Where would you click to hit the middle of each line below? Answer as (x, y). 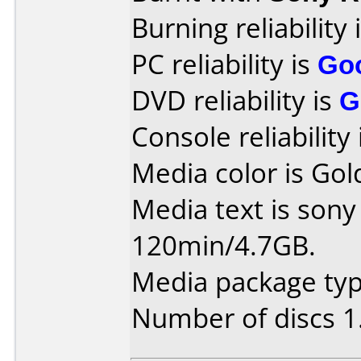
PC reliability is (224, 64)
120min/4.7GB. (224, 245)
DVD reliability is (235, 100)
